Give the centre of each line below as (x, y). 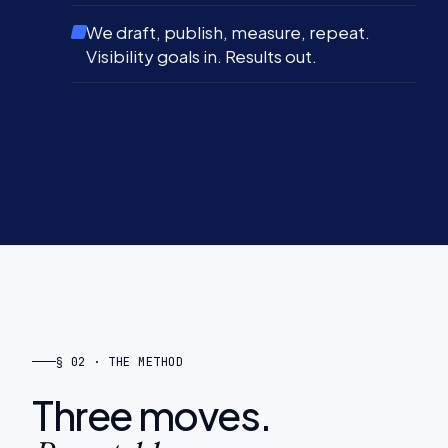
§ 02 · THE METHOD (120, 361)
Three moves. (151, 414)
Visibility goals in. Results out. (201, 56)
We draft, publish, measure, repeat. (228, 32)
